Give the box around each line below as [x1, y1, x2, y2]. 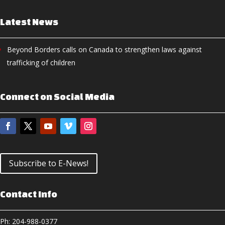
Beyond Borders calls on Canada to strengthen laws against [7, 45, 202, 55]
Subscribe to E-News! [9, 158, 88, 169]
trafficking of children [7, 58, 75, 68]
